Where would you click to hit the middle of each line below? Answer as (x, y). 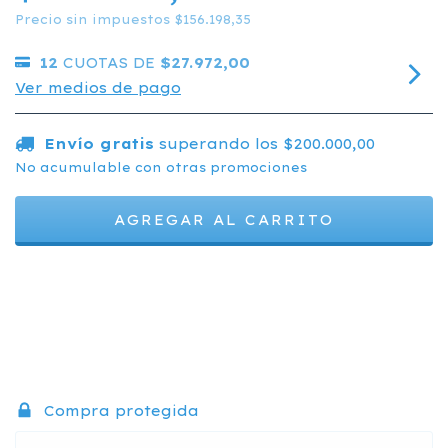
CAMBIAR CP (370, 272)
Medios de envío (111, 267)
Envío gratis (98, 143)
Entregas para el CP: (101, 275)
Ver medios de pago (98, 87)
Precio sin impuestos (94, 19)
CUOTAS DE (111, 62)
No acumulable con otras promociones (161, 167)
